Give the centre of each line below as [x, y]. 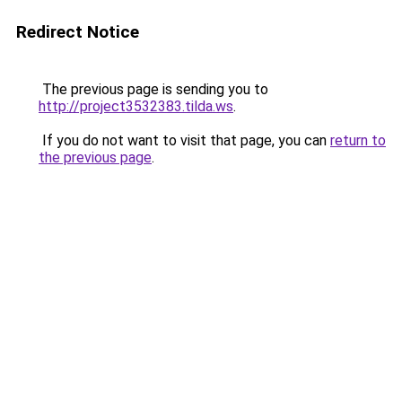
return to [358, 140]
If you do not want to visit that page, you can [184, 140]
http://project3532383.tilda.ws [136, 106]
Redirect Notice [78, 32]
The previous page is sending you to [153, 89]
